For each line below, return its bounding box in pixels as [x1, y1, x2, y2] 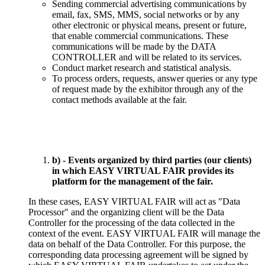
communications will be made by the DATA [52, 41, 216, 51]
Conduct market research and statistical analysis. [52, 62, 231, 73]
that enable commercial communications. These [52, 30, 228, 41]
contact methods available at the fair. [52, 94, 187, 105]
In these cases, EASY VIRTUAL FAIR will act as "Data [28, 196, 240, 206]
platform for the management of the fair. [52, 176, 213, 186]
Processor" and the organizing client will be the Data [28, 206, 224, 217]
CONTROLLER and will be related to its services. [52, 51, 242, 62]
